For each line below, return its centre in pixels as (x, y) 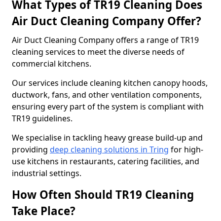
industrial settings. (47, 173)
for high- (186, 149)
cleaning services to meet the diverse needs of (98, 52)
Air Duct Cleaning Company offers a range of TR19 (105, 40)
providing (31, 149)
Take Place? (44, 211)
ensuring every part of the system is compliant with (108, 107)
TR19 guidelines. (43, 118)
